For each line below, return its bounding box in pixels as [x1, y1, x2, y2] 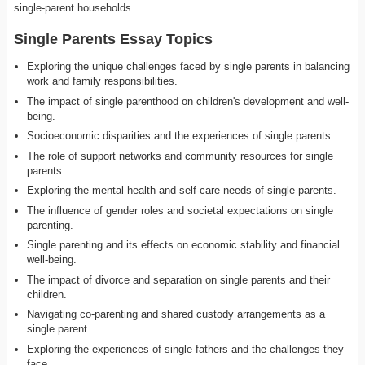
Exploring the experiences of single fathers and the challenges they [27, 342, 345, 355]
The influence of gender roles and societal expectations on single [27, 204, 334, 217]
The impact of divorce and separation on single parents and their [27, 273, 331, 286]
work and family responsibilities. [27, 75, 178, 88]
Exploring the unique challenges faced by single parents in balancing [27, 60, 350, 73]
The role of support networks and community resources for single [27, 149, 334, 162]
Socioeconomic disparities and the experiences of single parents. [27, 130, 335, 143]
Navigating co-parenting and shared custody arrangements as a [27, 308, 326, 321]
